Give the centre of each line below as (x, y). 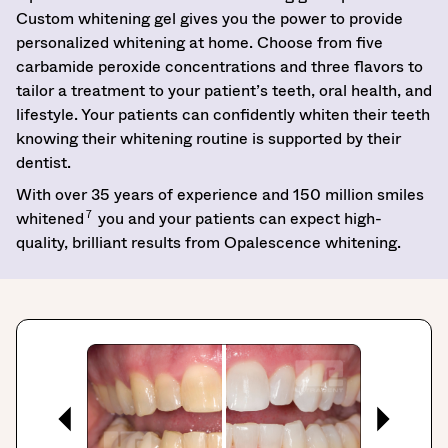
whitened (50, 218)
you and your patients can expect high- (238, 218)
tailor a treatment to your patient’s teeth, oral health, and (224, 90)
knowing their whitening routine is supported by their (208, 138)
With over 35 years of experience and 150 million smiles (220, 194)
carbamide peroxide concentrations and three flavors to (219, 66)
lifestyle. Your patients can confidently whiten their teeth (223, 114)
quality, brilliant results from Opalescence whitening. (208, 242)
